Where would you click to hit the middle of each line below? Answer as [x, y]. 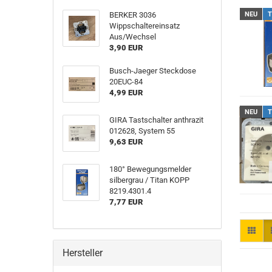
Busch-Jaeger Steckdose [152, 71]
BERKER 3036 [132, 15]
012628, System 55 [142, 131]
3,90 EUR [126, 48]
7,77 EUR [126, 202]
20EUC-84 [126, 82]
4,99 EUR [126, 93]
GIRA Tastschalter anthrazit [156, 120]
